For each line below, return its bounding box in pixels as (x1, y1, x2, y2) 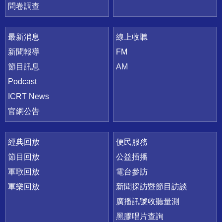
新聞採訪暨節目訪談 (116, 182, 188, 191)
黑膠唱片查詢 (116, 212, 164, 221)
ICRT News (8, 92, 49, 101)
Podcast (8, 77, 37, 86)
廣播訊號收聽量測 (116, 197, 180, 206)
